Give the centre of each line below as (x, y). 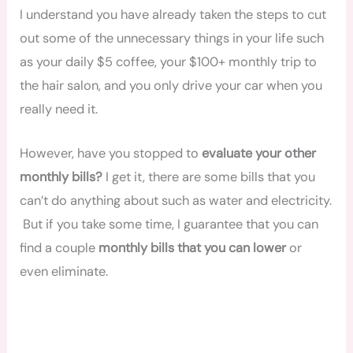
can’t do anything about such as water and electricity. (176, 201)
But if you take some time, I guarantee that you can (169, 225)
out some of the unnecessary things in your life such (172, 38)
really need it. (62, 109)
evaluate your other (259, 154)
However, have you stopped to (111, 154)
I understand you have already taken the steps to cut (173, 14)
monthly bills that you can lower (193, 248)
